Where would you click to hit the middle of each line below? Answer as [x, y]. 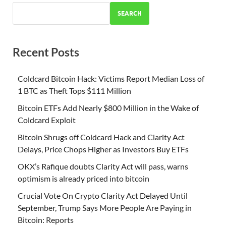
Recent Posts [46, 52]
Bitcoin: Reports [46, 219]
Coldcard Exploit [47, 120]
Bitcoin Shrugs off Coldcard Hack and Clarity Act [101, 137]
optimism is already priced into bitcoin [83, 178]
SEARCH [130, 13]
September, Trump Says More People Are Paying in [105, 207]
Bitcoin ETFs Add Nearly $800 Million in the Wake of [108, 107]
